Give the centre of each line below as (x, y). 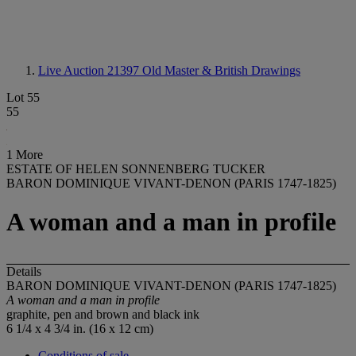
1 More (25, 155)
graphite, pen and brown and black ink (103, 314)
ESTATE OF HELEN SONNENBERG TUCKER (136, 169)
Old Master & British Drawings (221, 70)
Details (24, 271)
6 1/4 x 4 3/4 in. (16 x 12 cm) (80, 328)
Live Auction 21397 (90, 70)
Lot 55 (23, 97)
